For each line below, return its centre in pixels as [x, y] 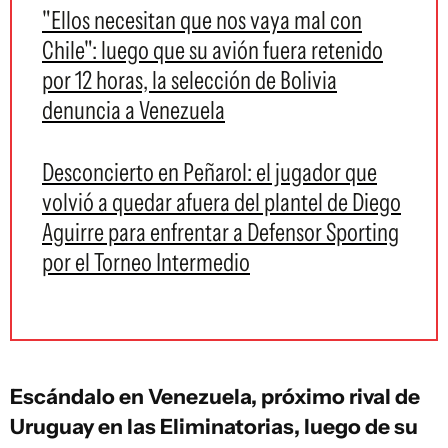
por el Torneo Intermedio [146, 262]
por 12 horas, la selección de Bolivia [189, 80]
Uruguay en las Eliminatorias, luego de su [214, 426]
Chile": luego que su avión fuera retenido [212, 50]
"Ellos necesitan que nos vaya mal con [202, 20]
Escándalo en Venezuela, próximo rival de [215, 396]
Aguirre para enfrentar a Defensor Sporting [220, 232]
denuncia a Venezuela [133, 110]
